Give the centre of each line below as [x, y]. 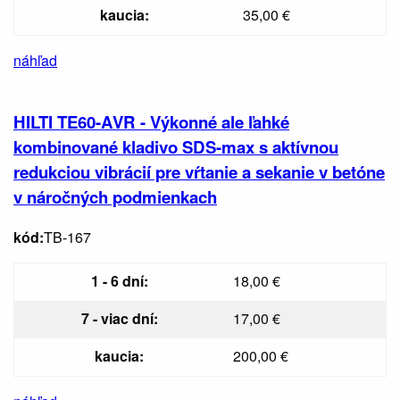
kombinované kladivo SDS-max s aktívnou [176, 146]
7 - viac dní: [119, 318]
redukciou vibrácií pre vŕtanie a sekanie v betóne [199, 171]
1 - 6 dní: [119, 280]
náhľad [35, 61]
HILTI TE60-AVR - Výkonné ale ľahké [151, 121]
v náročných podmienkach [115, 196]
